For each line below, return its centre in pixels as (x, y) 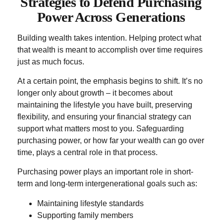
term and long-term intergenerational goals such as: (107, 184)
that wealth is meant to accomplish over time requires (110, 50)
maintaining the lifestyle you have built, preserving (105, 105)
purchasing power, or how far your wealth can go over (111, 140)
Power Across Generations (111, 17)
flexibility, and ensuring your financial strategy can (104, 117)
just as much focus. (51, 62)
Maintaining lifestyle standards (90, 203)
